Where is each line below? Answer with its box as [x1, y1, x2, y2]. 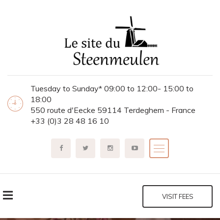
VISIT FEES [162, 192, 193, 201]
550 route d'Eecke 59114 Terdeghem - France [30, 105, 195, 115]
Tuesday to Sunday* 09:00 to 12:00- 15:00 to [30, 83, 193, 94]
